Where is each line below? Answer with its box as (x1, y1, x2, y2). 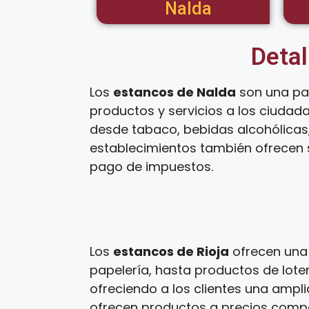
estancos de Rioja (113, 243, 229, 260)
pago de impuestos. (90, 158, 213, 175)
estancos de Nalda (113, 83, 236, 101)
